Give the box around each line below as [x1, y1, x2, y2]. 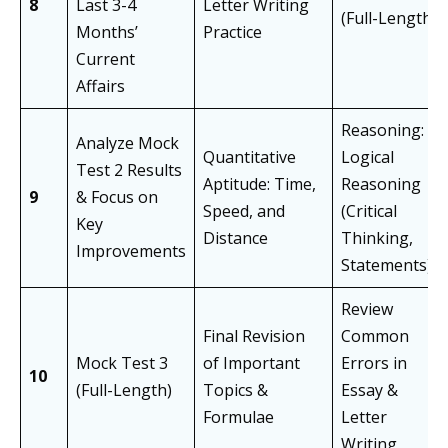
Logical [341, 146, 394, 169]
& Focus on [76, 186, 158, 209]
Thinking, [341, 227, 413, 250]
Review [341, 298, 393, 321]
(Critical [341, 200, 397, 223]
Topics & [203, 379, 268, 402]
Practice [203, 21, 262, 44]
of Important [203, 352, 300, 375]
